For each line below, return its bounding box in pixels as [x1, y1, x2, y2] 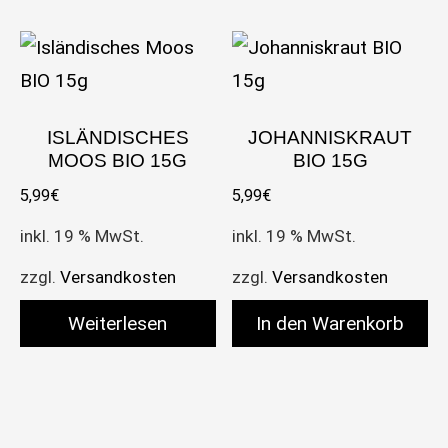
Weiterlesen [68, 312, 168, 336]
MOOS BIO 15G [48, 150, 188, 172]
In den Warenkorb [256, 312, 405, 336]
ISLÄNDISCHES [46, 127, 189, 149]
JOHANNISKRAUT [248, 127, 413, 149]
